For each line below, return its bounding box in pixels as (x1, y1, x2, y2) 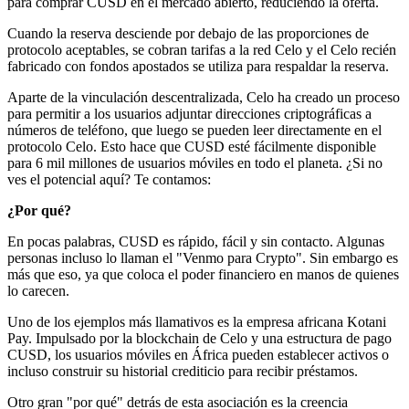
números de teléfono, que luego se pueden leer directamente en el (7, 121, 382, 138)
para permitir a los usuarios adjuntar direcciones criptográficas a (7, 105, 372, 121)
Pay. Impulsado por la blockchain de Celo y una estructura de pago (7, 330, 392, 346)
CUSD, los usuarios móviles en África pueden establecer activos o (7, 346, 389, 362)
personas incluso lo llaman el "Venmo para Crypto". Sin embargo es (7, 249, 398, 266)
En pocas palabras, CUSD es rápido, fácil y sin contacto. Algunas (7, 233, 384, 249)
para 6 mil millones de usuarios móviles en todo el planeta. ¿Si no (7, 154, 383, 171)
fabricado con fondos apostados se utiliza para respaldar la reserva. (7, 58, 389, 74)
